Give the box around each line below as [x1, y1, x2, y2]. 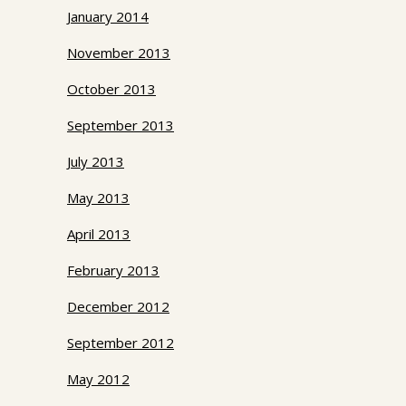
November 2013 [67, 43, 170, 63]
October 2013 [67, 80, 156, 99]
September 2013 [67, 116, 174, 135]
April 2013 [67, 225, 130, 244]
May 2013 [67, 188, 130, 208]
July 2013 [67, 152, 124, 171]
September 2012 [67, 333, 174, 353]
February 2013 [67, 261, 159, 280]
